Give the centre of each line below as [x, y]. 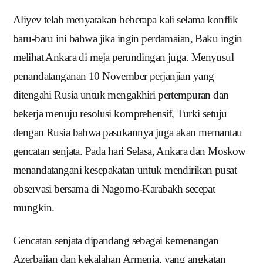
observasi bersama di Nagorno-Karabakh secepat [114, 189]
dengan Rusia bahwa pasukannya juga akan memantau [128, 133]
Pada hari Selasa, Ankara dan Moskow [165, 151]
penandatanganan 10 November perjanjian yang [114, 76]
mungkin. [34, 208]
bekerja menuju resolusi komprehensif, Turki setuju [120, 114]
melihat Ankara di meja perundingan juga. [102, 58]
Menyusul [213, 58]
